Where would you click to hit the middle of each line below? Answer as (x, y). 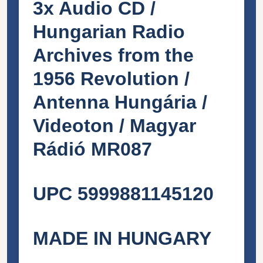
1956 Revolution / (111, 78)
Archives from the (113, 55)
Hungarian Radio (109, 31)
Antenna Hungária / (120, 102)
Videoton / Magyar (114, 125)
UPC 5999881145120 (123, 193)
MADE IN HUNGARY (122, 238)
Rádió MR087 (92, 149)
